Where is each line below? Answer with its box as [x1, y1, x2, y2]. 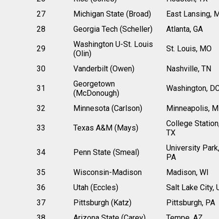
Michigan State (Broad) [73, 9, 151, 19]
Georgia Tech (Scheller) [73, 24, 153, 34]
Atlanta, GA [166, 24, 203, 34]
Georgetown [73, 79, 115, 88]
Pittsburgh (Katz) [73, 197, 131, 207]
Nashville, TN [166, 64, 211, 73]
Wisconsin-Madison [73, 167, 142, 177]
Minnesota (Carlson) [73, 103, 142, 113]
